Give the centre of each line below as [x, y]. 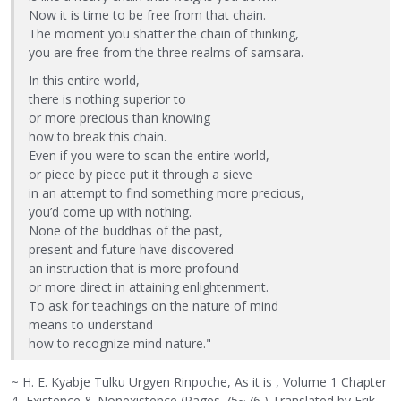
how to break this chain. [98, 137]
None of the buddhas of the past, [126, 231]
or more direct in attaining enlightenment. [149, 287]
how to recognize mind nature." [120, 344]
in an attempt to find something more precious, [166, 193]
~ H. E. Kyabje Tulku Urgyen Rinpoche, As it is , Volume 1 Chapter [199, 381]
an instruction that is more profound [134, 269]
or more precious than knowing [119, 118]
